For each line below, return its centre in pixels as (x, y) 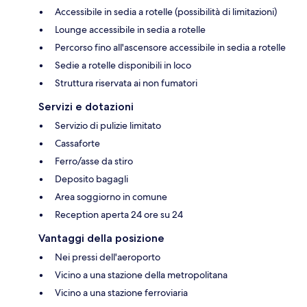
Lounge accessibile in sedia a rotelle (130, 30)
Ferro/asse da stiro (94, 161)
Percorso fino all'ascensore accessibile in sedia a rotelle (170, 48)
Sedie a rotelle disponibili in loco (123, 65)
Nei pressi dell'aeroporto (108, 257)
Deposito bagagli (91, 179)
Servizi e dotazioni (86, 107)
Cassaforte (77, 144)
